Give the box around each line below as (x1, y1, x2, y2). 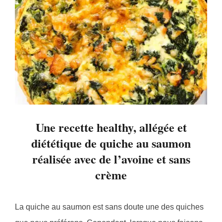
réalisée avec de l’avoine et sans (32, 150, 190, 168)
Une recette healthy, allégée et (35, 118, 187, 136)
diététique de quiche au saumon (31, 134, 191, 152)
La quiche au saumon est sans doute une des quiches (15, 203, 204, 212)
